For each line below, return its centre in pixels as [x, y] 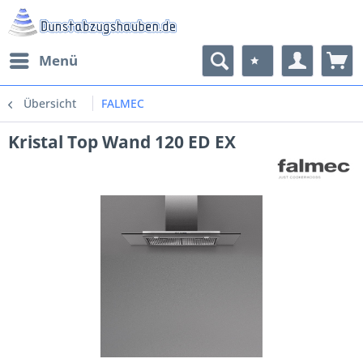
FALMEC [123, 103]
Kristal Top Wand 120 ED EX [122, 142]
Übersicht [50, 103]
